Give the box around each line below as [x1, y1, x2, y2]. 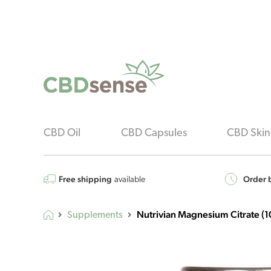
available [114, 175, 145, 185]
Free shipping [59, 174, 112, 184]
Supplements [67, 211, 123, 221]
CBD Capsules [120, 128, 187, 140]
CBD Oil [44, 128, 80, 140]
